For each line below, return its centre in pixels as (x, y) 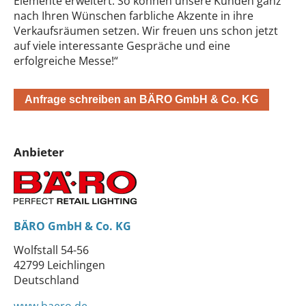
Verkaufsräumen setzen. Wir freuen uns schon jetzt (146, 31)
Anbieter (39, 152)
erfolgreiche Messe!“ (66, 61)
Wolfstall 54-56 (51, 250)
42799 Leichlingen (59, 265)
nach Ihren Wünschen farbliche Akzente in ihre (134, 16)
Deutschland (46, 280)
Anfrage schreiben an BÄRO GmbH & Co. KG (141, 99)
